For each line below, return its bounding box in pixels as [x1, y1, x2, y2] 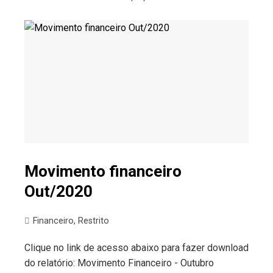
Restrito [78, 216, 109, 227]
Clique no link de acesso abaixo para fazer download [24, 242, 249, 254]
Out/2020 [24, 182, 93, 201]
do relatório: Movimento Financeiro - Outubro [24, 257, 214, 269]
